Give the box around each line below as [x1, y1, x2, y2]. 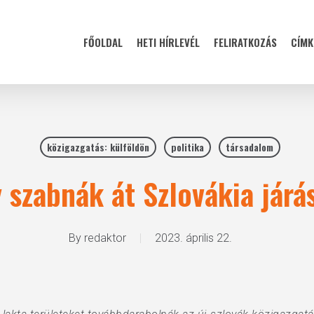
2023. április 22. [154, 231, 232, 245]
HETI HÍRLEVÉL [137, 34, 200, 50]
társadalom [226, 139, 273, 154]
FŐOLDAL [83, 34, 123, 50]
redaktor [83, 231, 126, 245]
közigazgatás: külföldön [47, 139, 149, 154]
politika [171, 139, 204, 154]
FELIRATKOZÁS [214, 34, 277, 50]
